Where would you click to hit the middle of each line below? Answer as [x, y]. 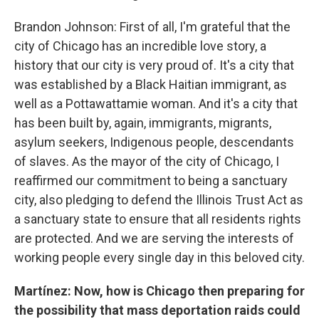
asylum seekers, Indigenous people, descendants [154, 142]
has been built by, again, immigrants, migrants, [143, 123]
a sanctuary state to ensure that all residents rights [158, 219]
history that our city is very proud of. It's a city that [154, 65]
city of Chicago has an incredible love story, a [140, 46]
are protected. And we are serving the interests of [154, 238]
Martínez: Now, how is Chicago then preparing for [159, 291]
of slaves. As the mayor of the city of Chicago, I [147, 161]
